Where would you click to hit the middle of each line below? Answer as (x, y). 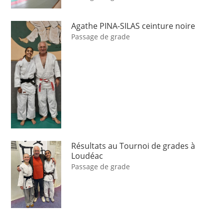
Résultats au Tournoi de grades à (133, 146)
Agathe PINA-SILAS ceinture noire (133, 26)
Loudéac (87, 156)
